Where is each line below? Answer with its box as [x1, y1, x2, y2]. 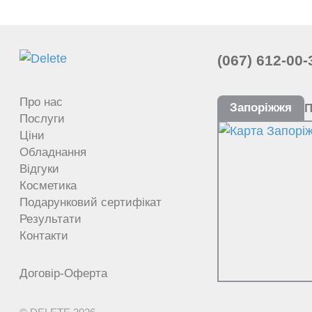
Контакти [19, 229, 68, 242]
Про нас [19, 95, 63, 109]
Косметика [19, 179, 77, 192]
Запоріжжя [230, 101, 292, 114]
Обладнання [19, 146, 86, 159]
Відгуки [19, 162, 59, 175]
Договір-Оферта [19, 267, 107, 280]
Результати [19, 212, 81, 226]
